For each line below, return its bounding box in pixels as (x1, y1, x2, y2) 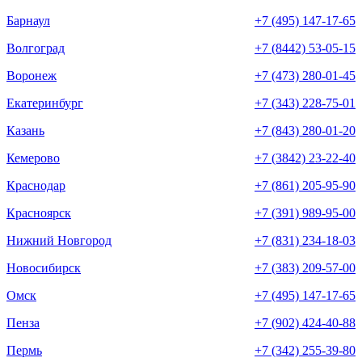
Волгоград (6, 41, 65, 56)
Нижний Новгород (6, 234, 112, 248)
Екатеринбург (6, 96, 83, 111)
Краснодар (6, 179, 65, 193)
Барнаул (6, 14, 50, 28)
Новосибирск (6, 261, 81, 276)
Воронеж (6, 69, 57, 83)
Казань (6, 124, 44, 138)
